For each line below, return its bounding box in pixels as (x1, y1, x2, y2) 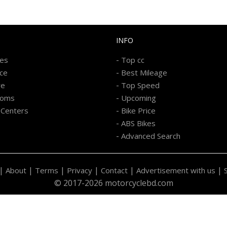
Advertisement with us (136, 165, 215, 175)
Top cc (121, 54, 144, 65)
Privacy (66, 165, 92, 175)
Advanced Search (121, 130, 180, 141)
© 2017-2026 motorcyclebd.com (54, 177, 173, 188)
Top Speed (121, 80, 160, 90)
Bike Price (121, 105, 156, 116)
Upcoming (121, 92, 156, 103)
